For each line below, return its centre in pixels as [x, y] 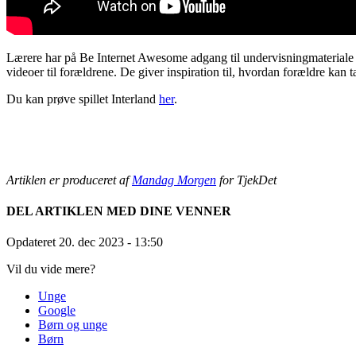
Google [57, 311]
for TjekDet [246, 180]
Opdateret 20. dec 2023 [67, 242]
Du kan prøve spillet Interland [83, 99]
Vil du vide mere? [51, 269]
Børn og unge [73, 325]
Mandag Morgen [174, 180]
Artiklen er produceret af [69, 180]
